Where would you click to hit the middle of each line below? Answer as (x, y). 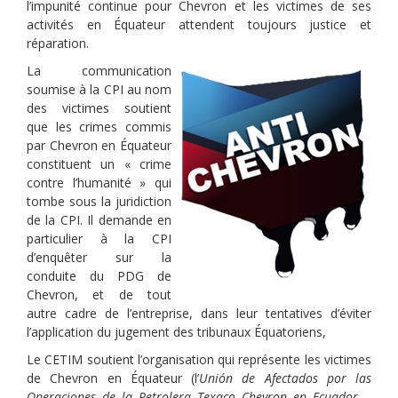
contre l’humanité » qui (99, 183)
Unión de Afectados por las (285, 378)
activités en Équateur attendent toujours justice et (199, 24)
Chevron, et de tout (99, 295)
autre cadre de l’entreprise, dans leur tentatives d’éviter (199, 313)
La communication (99, 71)
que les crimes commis (99, 127)
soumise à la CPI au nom (99, 89)
